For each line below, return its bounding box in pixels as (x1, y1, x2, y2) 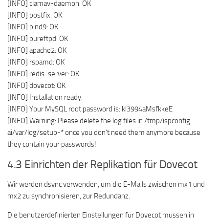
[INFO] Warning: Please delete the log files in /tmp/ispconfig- (7, 116, 194, 125)
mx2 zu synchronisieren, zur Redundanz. (7, 192, 130, 200)
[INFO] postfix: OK (7, 11, 62, 20)
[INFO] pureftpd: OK (7, 34, 68, 43)
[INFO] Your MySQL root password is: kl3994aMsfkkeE (7, 105, 173, 113)
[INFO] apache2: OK (7, 46, 66, 55)
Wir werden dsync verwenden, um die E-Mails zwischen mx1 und (7, 180, 205, 189)
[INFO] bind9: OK (7, 22, 58, 31)
